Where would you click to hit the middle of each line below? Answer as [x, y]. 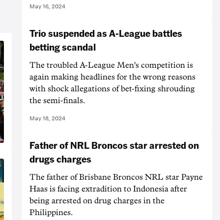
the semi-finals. [57, 100]
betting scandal [63, 46]
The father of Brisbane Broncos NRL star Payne [116, 177]
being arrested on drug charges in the [97, 201]
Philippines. [51, 212]
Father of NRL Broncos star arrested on [114, 145]
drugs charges [60, 158]
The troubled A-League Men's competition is [111, 65]
